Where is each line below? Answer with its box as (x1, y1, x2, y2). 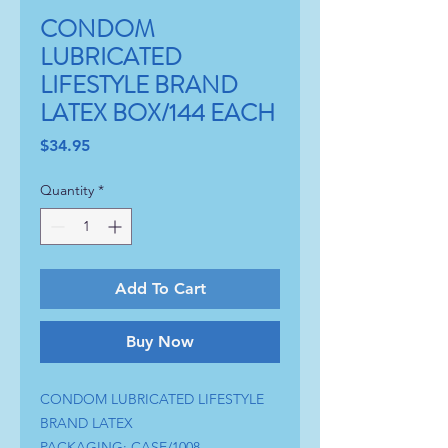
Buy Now (126, 331, 194, 351)
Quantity (40, 180, 94, 199)
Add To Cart (114, 278, 206, 298)
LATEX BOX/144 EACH (40, 95, 275, 130)
